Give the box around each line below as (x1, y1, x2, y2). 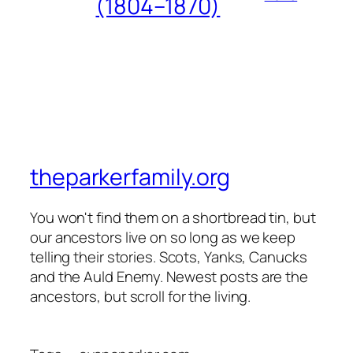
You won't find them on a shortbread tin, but (30, 207, 316, 229)
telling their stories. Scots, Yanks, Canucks (30, 247, 307, 268)
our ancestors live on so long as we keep (30, 227, 295, 248)
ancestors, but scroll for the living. (30, 286, 251, 307)
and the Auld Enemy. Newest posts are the (30, 266, 308, 288)
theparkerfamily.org (30, 161, 231, 192)
